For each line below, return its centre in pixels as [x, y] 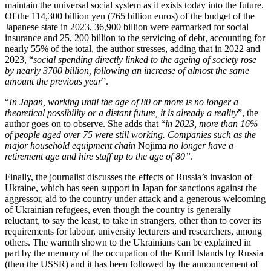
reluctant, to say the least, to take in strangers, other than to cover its [133, 220]
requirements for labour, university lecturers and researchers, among [133, 231]
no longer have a [200, 145]
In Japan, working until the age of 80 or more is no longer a [124, 102]
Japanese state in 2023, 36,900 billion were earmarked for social [127, 27]
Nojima [152, 145]
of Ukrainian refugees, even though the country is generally [118, 210]
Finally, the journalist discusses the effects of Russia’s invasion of [129, 177]
